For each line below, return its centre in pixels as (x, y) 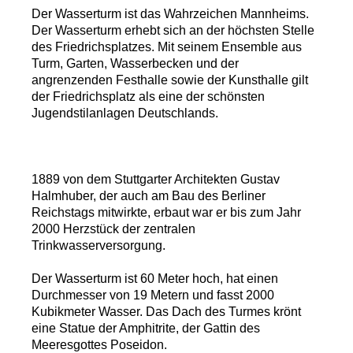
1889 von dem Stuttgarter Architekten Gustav (156, 180)
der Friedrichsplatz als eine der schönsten (148, 97)
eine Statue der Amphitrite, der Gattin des (146, 329)
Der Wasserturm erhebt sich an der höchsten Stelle (173, 31)
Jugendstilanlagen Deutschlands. (125, 113)
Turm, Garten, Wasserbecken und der (135, 64)
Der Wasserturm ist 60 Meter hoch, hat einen (155, 279)
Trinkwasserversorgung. (98, 246)
